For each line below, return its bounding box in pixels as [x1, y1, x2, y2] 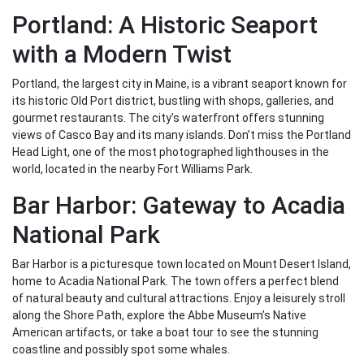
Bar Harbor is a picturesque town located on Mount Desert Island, [12, 258, 351, 271]
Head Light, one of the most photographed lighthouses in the [12, 145, 329, 159]
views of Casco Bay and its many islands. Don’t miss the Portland [12, 128, 351, 142]
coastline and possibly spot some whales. [12, 343, 230, 357]
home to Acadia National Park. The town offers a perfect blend [12, 275, 339, 288]
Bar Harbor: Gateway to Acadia [12, 191, 345, 220]
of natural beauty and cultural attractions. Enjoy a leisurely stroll [12, 292, 345, 305]
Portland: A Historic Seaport [12, 11, 318, 40]
